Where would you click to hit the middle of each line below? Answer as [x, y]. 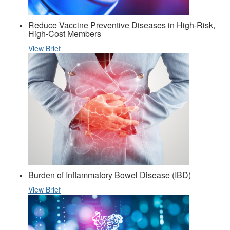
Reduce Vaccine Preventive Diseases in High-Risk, [122, 25]
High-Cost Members [65, 33]
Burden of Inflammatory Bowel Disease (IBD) [110, 175]
